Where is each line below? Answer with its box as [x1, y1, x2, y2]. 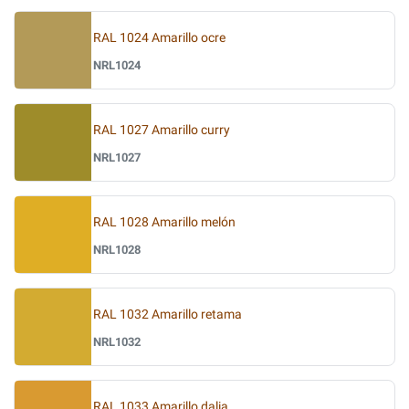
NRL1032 [93, 334, 141, 349]
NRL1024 [93, 58, 141, 72]
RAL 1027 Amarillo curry [93, 121, 230, 138]
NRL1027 [93, 150, 141, 164]
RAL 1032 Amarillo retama [93, 306, 242, 322]
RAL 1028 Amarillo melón [93, 214, 236, 230]
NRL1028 [93, 242, 141, 257]
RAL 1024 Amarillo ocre [93, 29, 225, 46]
